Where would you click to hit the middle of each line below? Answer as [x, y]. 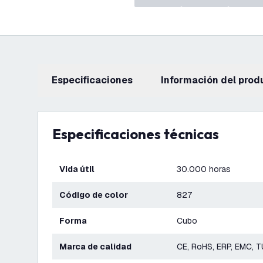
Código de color [97, 195]
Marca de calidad [99, 247]
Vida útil [80, 169]
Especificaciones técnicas [140, 134]
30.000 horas [204, 169]
